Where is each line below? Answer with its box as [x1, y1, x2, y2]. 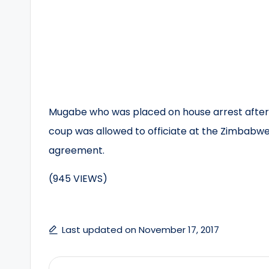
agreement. [49, 144, 104, 157]
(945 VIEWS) [49, 172, 107, 186]
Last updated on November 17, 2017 [62, 223, 219, 236]
